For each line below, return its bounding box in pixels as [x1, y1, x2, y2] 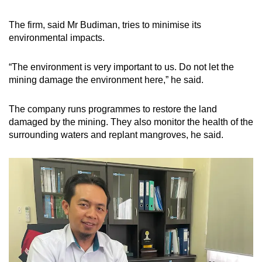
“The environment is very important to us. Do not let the [9, 62, 234, 73]
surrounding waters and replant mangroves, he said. [9, 130, 226, 140]
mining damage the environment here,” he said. [9, 75, 204, 85]
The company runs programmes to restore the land [9, 104, 217, 115]
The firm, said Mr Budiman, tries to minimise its [9, 20, 201, 30]
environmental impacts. [9, 33, 105, 43]
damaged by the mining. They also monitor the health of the [9, 117, 253, 127]
